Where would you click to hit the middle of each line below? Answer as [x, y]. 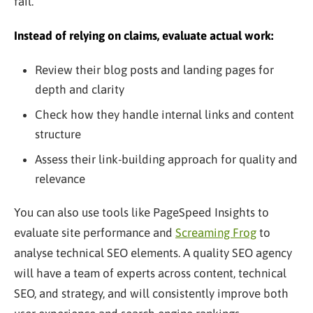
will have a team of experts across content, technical [150, 273]
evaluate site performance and [95, 232]
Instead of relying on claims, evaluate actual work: [144, 35]
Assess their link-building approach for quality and [166, 159]
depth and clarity [79, 89]
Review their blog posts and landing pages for [154, 70]
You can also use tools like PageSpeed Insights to [141, 212]
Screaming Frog [216, 232]
